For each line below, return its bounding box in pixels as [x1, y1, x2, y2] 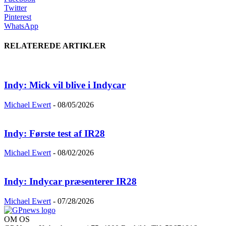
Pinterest [4, 12, 31, 21]
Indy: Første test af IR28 [4, 128, 105, 139]
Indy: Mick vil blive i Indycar [4, 80, 126, 91]
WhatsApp [4, 21, 38, 30]
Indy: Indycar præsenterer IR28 [4, 176, 137, 187]
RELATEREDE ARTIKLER [4, 41, 106, 50]
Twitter [4, 3, 27, 12]
